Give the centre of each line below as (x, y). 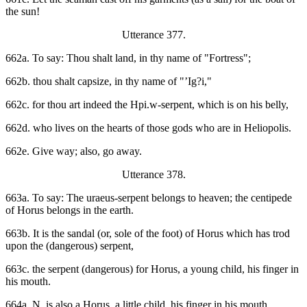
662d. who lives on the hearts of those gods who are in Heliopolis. (148, 128)
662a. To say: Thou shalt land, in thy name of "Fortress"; (128, 58)
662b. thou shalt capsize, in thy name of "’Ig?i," (109, 82)
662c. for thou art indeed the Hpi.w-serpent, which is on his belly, (147, 105)
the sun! (23, 12)
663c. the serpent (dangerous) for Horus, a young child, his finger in (152, 269)
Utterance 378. (153, 175)
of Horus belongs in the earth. (70, 210)
